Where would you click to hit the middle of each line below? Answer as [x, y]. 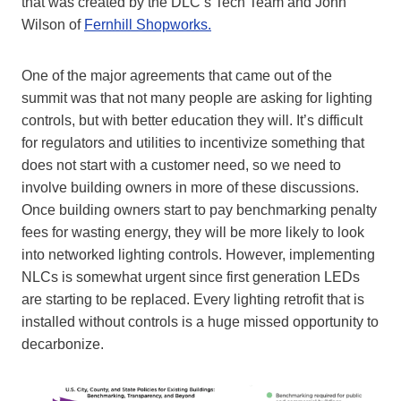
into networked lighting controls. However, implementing [198, 255]
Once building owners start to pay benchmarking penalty [199, 210]
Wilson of [53, 25]
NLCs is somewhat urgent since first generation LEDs [191, 277]
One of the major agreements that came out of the [177, 76]
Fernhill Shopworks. [148, 25]
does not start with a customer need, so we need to [181, 166]
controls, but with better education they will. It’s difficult [192, 121]
